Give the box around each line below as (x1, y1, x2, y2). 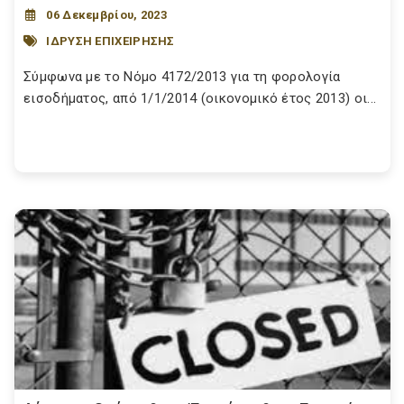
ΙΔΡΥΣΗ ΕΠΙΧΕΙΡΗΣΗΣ (46, 33, 175, 48)
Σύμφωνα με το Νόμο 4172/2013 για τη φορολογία (23, 69, 341, 85)
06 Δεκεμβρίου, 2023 (46, 8, 168, 22)
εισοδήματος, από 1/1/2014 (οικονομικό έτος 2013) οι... (23, 90, 377, 106)
